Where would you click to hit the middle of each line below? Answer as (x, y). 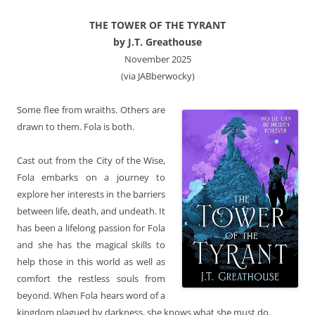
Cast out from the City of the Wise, (91, 160)
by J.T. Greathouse (157, 41)
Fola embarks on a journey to (91, 177)
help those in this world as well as (91, 261)
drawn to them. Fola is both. (76, 126)
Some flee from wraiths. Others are (91, 109)
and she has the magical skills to (91, 244)
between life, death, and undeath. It (91, 211)
